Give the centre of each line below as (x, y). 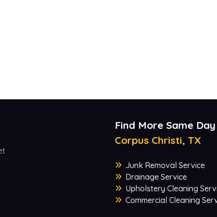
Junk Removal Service (165, 165)
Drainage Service (156, 177)
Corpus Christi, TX (158, 140)
